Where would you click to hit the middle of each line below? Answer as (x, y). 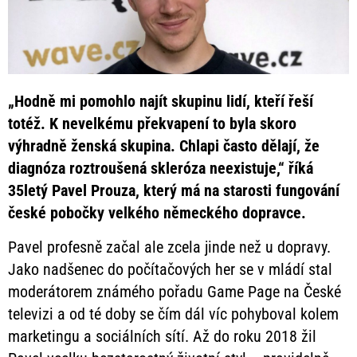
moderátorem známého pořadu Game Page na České (175, 291)
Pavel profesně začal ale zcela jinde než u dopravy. (169, 247)
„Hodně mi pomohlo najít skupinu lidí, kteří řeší (161, 102)
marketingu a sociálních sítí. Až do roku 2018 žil (162, 336)
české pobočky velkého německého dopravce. (157, 213)
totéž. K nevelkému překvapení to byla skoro (152, 124)
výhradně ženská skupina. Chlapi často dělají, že (164, 146)
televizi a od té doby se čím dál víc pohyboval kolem (173, 314)
